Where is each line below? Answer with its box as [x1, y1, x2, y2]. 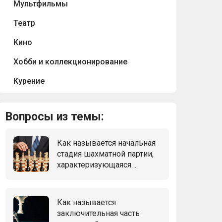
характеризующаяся [57, 160, 131, 169]
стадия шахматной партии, [57, 149, 154, 159]
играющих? [57, 181, 99, 191]
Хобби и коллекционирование [13, 56, 127, 66]
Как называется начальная [57, 138, 156, 148]
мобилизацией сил [57, 170, 126, 180]
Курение [13, 76, 45, 86]
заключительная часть [57, 208, 140, 218]
